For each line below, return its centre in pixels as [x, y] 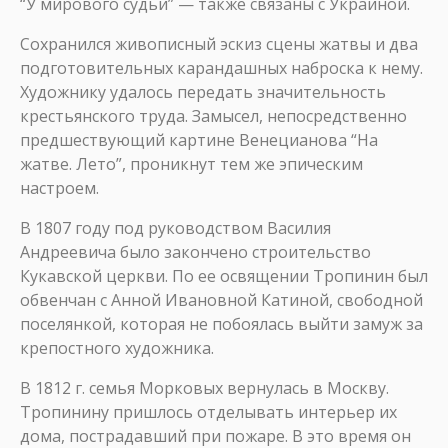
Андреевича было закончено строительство [195, 252]
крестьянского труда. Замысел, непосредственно [213, 116]
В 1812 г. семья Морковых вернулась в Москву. [204, 388]
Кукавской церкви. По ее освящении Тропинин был [224, 276]
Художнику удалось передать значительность [203, 92]
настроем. [59, 188]
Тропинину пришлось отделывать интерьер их [208, 412]
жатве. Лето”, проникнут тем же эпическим [191, 164]
